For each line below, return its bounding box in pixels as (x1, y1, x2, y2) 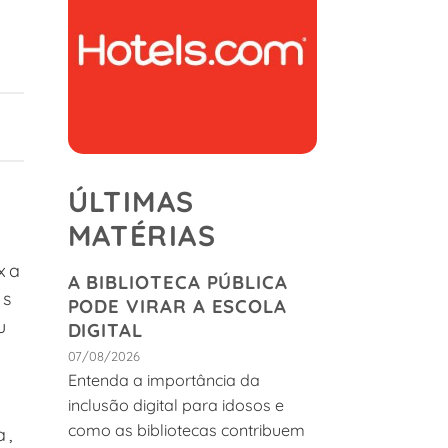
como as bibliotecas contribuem (67, 419, 305, 440)
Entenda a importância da (67, 369, 260, 390)
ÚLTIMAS (67, 183, 195, 220)
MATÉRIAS (67, 217, 216, 254)
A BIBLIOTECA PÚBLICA (67, 270, 289, 295)
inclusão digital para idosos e (67, 394, 284, 415)
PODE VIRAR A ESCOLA (67, 294, 288, 319)
